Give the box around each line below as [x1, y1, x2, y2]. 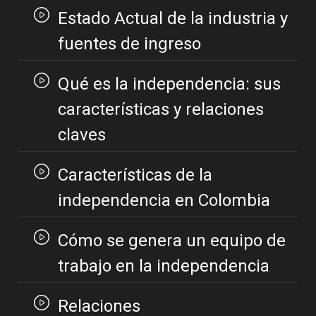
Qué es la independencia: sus [57, 74, 281, 95]
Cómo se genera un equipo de [57, 231, 286, 251]
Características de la [57, 165, 212, 186]
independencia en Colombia [57, 190, 270, 211]
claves [57, 125, 106, 145]
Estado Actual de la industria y [57, 8, 288, 29]
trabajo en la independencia [57, 256, 269, 276]
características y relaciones [57, 99, 264, 120]
